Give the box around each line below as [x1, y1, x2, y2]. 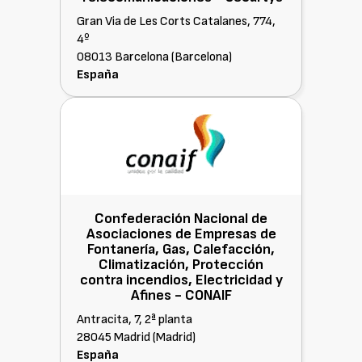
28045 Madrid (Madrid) [77, 330, 196, 345]
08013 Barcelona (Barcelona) [77, 49, 232, 65]
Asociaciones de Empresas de [86, 225, 276, 242]
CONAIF [184, 287, 232, 304]
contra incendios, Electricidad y [79, 271, 283, 288]
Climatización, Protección [99, 256, 263, 273]
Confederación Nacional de [95, 210, 267, 227]
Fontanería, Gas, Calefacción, [87, 241, 275, 258]
